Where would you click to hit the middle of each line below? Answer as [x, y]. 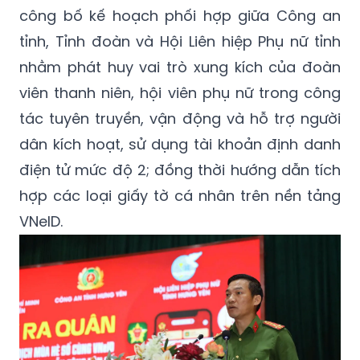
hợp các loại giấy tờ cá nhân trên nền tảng [180, 196]
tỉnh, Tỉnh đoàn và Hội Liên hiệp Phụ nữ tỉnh [180, 42]
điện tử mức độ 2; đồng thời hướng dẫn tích [180, 170]
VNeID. [41, 222]
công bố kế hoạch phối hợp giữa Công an [180, 16]
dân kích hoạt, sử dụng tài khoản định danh [180, 145]
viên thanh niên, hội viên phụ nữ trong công [180, 93]
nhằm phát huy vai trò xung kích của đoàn [180, 67]
